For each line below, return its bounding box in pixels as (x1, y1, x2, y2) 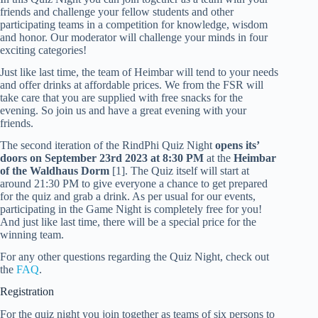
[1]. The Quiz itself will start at (109, 165, 249, 177)
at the (204, 152, 234, 165)
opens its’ (215, 139, 259, 152)
